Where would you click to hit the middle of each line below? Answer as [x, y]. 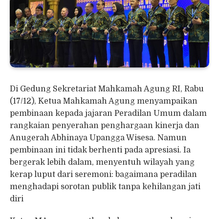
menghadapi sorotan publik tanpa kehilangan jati [105, 186]
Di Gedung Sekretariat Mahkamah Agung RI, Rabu [107, 89]
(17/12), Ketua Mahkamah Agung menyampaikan [104, 101]
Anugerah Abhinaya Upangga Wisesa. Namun [98, 138]
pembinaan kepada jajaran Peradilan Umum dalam [108, 113]
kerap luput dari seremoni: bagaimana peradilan [103, 174]
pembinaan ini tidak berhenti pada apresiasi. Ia [100, 150]
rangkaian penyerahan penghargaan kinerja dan [105, 125]
